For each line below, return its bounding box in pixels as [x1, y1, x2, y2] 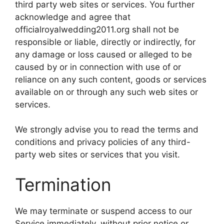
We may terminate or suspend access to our [15, 205, 192, 216]
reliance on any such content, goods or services [15, 74, 206, 84]
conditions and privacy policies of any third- [15, 137, 190, 147]
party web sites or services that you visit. [15, 149, 180, 160]
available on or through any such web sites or [15, 86, 198, 97]
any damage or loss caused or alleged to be [15, 49, 192, 59]
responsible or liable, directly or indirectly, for [15, 36, 195, 47]
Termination [15, 173, 111, 195]
